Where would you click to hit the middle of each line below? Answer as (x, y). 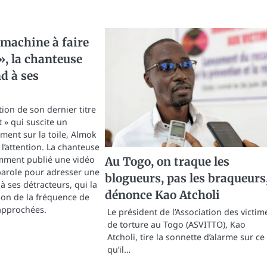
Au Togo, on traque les (167, 161)
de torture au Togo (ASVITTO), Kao (176, 224)
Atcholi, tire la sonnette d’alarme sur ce (186, 237)
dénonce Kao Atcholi (162, 195)
